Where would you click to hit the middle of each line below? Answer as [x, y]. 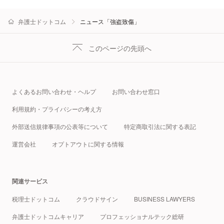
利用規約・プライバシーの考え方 [57, 109]
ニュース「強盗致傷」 [110, 21]
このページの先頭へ [120, 48]
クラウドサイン [97, 199]
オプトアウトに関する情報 [88, 144]
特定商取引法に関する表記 [160, 126]
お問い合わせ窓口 [136, 91]
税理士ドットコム [36, 199]
